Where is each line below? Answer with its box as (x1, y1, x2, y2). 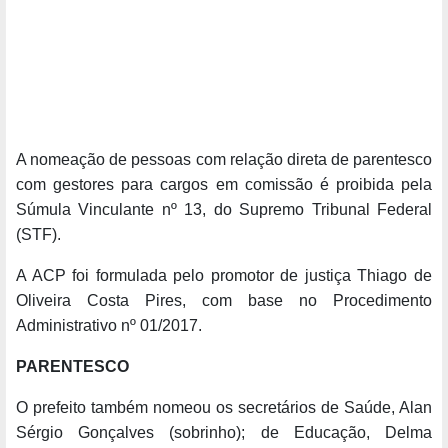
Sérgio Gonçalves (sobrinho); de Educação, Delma (16, 424, 432, 442)
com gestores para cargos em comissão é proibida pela (16, 176, 432, 194)
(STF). (16, 226, 61, 244)
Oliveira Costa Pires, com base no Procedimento (16, 292, 432, 310)
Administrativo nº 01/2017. (16, 317, 202, 335)
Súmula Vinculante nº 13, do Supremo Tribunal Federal (16, 201, 432, 219)
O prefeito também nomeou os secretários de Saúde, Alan (16, 399, 432, 417)
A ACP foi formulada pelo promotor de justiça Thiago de (16, 267, 432, 285)
